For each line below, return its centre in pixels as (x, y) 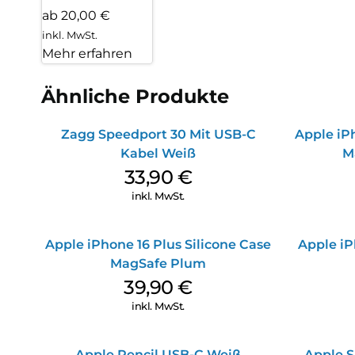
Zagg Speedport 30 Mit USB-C (158, 135)
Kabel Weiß (158, 154)
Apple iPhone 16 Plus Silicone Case (158, 245)
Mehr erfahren (87, 54)
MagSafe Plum (158, 264)
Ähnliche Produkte (135, 97)
